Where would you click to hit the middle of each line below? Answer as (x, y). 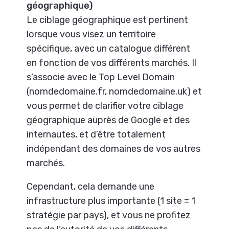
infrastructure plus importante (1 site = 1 (111, 201)
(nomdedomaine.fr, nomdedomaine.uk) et (114, 91)
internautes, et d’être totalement (96, 134)
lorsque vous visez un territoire (91, 34)
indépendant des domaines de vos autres (114, 148)
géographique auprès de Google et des (108, 120)
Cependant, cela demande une (91, 186)
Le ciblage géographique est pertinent (108, 20)
